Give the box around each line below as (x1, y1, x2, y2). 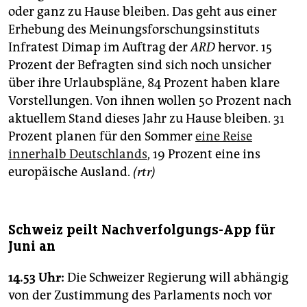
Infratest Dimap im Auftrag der (8, 40, 191, 56)
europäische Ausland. (8, 164, 133, 180)
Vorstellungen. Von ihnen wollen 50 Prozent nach (8, 93, 291, 109)
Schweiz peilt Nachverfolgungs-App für (8, 221, 275, 239)
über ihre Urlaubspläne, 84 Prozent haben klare (8, 75, 280, 91)
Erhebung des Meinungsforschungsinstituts (8, 22, 260, 38)
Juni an (8, 238, 56, 256)
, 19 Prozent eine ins (147, 147, 260, 162)
